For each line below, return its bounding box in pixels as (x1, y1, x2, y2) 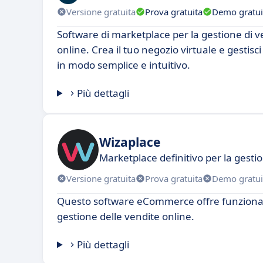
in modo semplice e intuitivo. (57, 58, 190, 72)
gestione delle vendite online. (57, 210, 194, 224)
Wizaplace (99, 133, 160, 150)
